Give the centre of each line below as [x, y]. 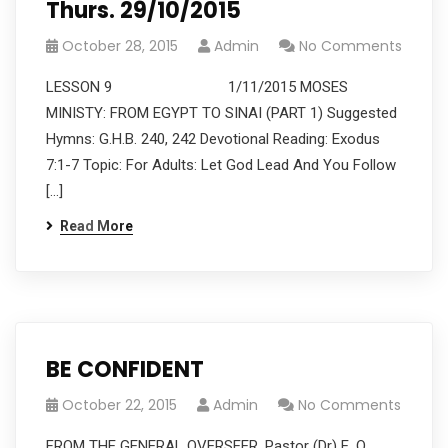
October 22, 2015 [119, 405]
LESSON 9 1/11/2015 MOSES [197, 87]
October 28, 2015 [120, 46]
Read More [96, 226]
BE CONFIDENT [125, 369]
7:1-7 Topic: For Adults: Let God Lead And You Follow [221, 165]
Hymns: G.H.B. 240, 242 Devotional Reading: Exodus [213, 139]
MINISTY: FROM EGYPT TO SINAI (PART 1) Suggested [221, 113]
